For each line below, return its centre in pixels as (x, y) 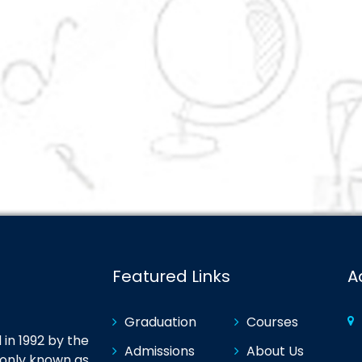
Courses (272, 322)
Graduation (160, 322)
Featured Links (171, 277)
